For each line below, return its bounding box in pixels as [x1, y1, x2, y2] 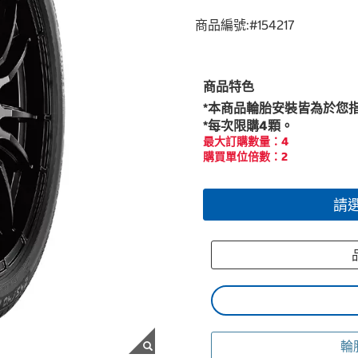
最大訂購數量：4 [203, 134, 288, 149]
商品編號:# [195, 17, 257, 33]
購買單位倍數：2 [203, 149, 288, 164]
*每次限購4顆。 [203, 117, 293, 133]
